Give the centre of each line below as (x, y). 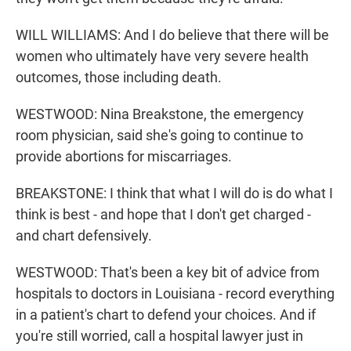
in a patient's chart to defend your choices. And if (166, 315)
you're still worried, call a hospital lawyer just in (159, 336)
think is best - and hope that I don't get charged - (163, 215)
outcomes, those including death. (119, 78)
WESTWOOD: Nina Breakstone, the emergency (160, 114)
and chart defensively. (84, 236)
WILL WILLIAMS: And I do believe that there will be (172, 35)
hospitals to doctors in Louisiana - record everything (175, 294)
